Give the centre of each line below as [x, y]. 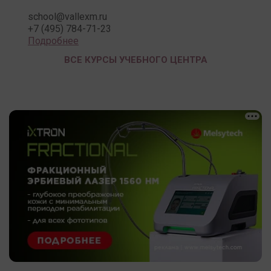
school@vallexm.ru [67, 16]
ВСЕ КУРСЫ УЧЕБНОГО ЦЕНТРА [135, 60]
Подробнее [53, 41]
